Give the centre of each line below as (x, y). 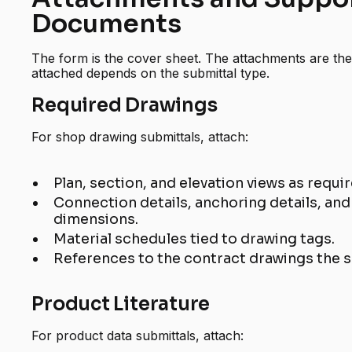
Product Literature (121, 304)
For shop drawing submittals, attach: (140, 137)
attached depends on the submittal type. (151, 73)
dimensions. (96, 220)
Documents (107, 24)
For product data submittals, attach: (138, 336)
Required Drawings (125, 106)
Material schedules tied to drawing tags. (194, 239)
